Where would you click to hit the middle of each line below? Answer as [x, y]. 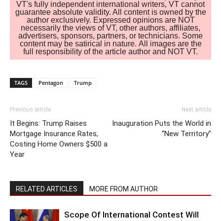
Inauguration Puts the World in [162, 124]
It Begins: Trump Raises [48, 124]
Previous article [30, 110]
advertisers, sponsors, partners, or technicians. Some [110, 36]
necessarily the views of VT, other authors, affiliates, [110, 28]
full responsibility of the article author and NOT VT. [110, 52]
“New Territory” [186, 134]
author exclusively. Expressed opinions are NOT [110, 20]
